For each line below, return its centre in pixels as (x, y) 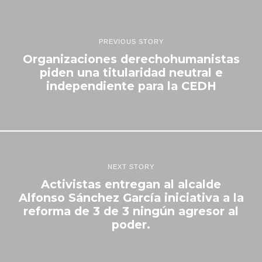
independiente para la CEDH (131, 86)
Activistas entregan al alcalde (131, 185)
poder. (131, 225)
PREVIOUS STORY (131, 41)
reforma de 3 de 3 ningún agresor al (131, 211)
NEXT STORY (131, 167)
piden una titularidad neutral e (131, 72)
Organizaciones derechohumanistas (131, 59)
